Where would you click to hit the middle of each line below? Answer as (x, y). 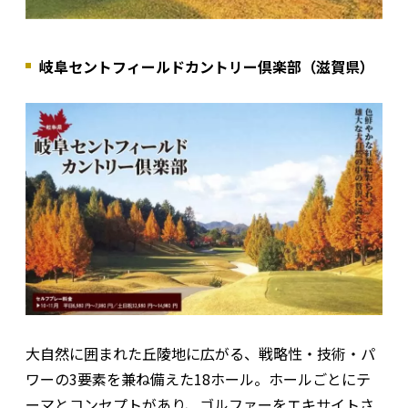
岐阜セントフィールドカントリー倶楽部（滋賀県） (207, 67)
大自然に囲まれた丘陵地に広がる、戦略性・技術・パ (200, 354)
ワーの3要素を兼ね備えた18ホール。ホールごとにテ (198, 379)
